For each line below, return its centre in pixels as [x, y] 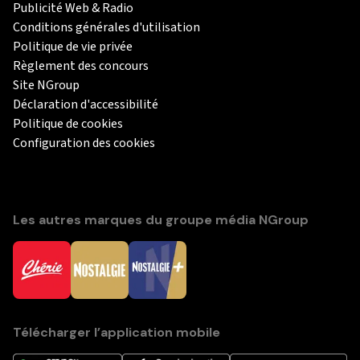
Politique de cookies [68, 123]
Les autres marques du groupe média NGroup [161, 219]
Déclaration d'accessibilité [86, 104]
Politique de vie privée [73, 46]
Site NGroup [46, 85]
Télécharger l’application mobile [117, 332]
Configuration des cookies [84, 143]
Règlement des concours [81, 65]
